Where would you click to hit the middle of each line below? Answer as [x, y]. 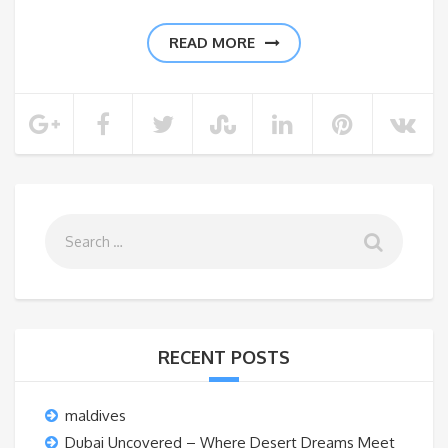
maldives [95, 416]
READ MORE [211, 43]
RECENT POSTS [224, 357]
